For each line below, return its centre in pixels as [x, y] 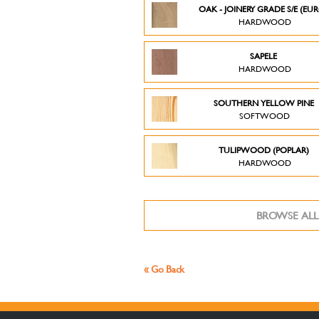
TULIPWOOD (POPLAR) [265, 150]
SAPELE [265, 56]
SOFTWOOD [265, 115]
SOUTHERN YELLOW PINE [265, 103]
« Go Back [164, 269]
